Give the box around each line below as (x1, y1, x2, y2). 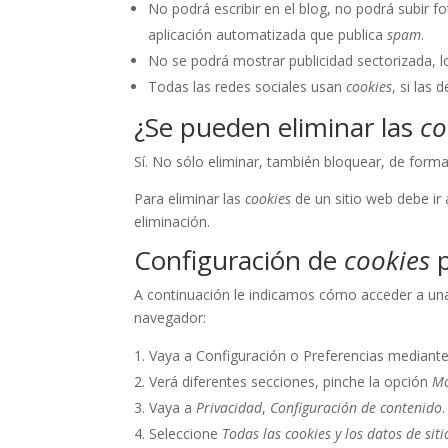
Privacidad (196, 398, 263, 418)
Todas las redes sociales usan (148, 77, 347, 97)
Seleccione (149, 424, 223, 444)
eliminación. (134, 212, 211, 232)
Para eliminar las (134, 189, 246, 209)
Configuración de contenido (270, 398, 443, 418)
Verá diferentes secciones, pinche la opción (149, 372, 433, 392)
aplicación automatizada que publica (148, 25, 388, 45)
